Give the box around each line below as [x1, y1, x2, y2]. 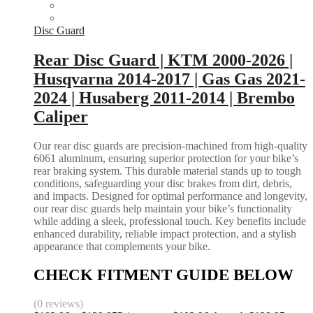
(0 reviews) [34, 297, 83, 310]
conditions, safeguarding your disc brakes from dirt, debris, [34, 177, 292, 190]
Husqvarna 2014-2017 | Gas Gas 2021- [34, 69, 305, 88]
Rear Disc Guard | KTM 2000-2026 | [34, 50, 293, 69]
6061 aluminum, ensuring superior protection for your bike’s [34, 152, 298, 165]
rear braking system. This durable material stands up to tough [34, 165, 301, 177]
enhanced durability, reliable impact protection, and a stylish [34, 228, 296, 240]
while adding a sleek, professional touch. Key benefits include [34, 215, 306, 228]
